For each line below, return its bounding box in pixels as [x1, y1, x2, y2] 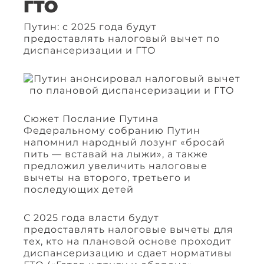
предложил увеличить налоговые [24, 160, 207, 172]
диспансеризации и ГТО [24, 45, 156, 57]
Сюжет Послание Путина [24, 113, 159, 125]
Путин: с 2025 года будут [24, 21, 157, 33]
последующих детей [24, 184, 134, 196]
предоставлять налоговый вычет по [24, 33, 220, 45]
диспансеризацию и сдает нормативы [24, 247, 232, 259]
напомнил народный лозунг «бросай [24, 137, 225, 148]
